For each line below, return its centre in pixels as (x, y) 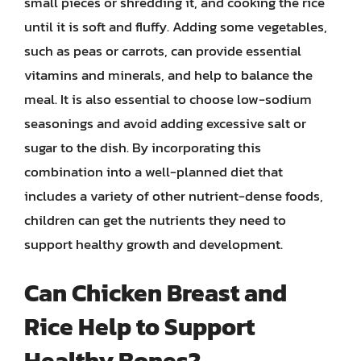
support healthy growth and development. (154, 244)
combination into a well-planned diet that (154, 171)
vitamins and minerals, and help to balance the (168, 75)
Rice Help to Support (139, 327)
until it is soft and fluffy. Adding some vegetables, (176, 26)
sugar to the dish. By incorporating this (143, 147)
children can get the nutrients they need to (155, 220)
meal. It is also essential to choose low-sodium (168, 99)
